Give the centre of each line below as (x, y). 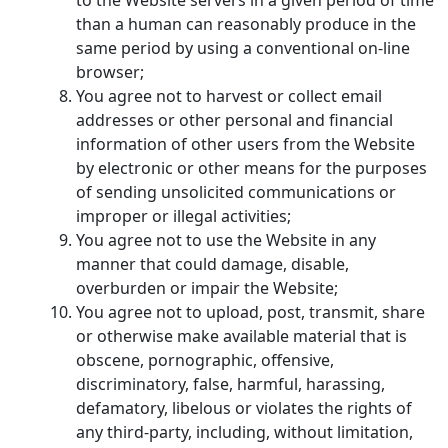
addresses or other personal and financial (234, 119)
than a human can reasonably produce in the (246, 23)
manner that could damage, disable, (212, 263)
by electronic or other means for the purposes (251, 167)
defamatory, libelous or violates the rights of (244, 407)
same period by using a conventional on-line (243, 47)
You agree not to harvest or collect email (229, 95)
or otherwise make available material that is (241, 335)
